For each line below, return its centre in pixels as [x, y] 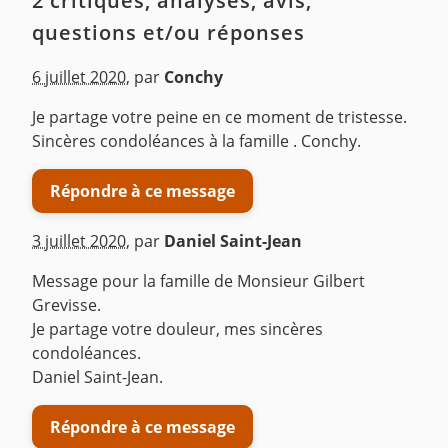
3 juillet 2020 [79, 241]
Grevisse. [66, 305]
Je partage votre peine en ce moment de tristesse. [219, 117]
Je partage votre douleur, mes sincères [177, 329]
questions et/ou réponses [168, 33]
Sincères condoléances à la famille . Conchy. [196, 141]
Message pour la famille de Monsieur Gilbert [198, 281]
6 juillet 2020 [79, 77]
